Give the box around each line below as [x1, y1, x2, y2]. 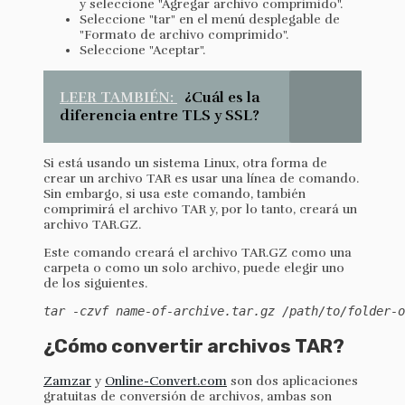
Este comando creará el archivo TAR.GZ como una [43, 245, 352, 261]
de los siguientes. [43, 276, 147, 292]
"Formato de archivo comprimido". [80, 27, 288, 43]
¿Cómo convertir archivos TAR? [43, 334, 344, 358]
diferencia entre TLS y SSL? [60, 107, 259, 126]
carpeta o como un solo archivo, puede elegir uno [43, 260, 344, 277]
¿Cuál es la [184, 89, 259, 108]
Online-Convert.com [105, 372, 227, 389]
